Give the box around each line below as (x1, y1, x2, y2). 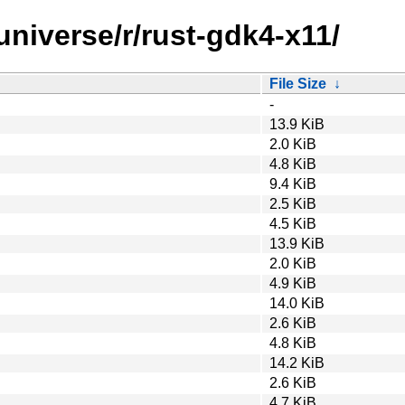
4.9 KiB (269, 275, 316, 291)
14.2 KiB (269, 354, 325, 371)
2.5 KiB (269, 195, 316, 212)
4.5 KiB (269, 215, 316, 231)
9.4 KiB (269, 175, 316, 192)
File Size (269, 75, 326, 91)
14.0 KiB (269, 295, 325, 311)
